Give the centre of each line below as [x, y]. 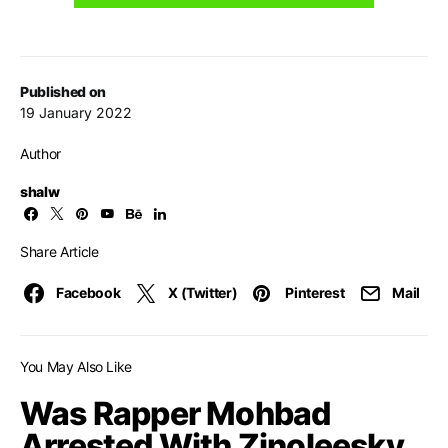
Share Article [59, 252]
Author [40, 154]
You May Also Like [76, 367]
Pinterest [315, 293]
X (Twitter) [203, 293]
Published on [63, 92]
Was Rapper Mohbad [175, 414]
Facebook [88, 293]
